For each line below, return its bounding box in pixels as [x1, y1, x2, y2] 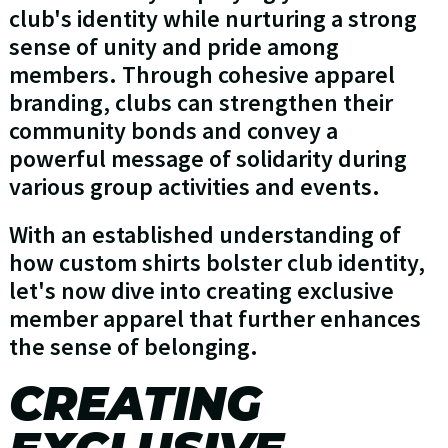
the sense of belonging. [8, 331, 258, 363]
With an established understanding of [8, 219, 401, 251]
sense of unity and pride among [8, 31, 339, 63]
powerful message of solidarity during [8, 143, 407, 175]
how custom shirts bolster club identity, [8, 247, 425, 279]
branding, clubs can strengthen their [8, 87, 393, 119]
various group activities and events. [8, 171, 380, 203]
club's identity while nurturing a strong [8, 3, 417, 35]
